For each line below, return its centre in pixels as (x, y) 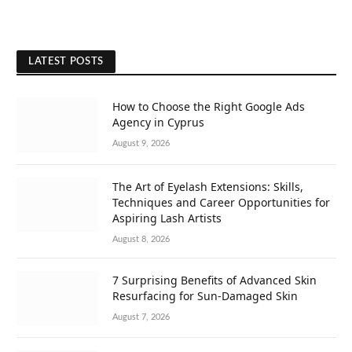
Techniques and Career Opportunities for (221, 202)
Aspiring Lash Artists (167, 218)
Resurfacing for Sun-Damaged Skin (205, 295)
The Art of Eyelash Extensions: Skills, (208, 186)
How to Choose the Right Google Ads (209, 107)
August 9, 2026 (141, 144)
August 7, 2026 (141, 317)
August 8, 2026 (141, 239)
